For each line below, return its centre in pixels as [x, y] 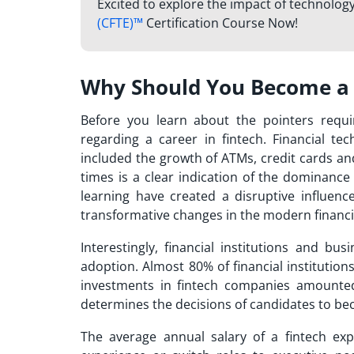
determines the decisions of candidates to [207, 305]
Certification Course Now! [220, 23]
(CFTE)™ [120, 23]
